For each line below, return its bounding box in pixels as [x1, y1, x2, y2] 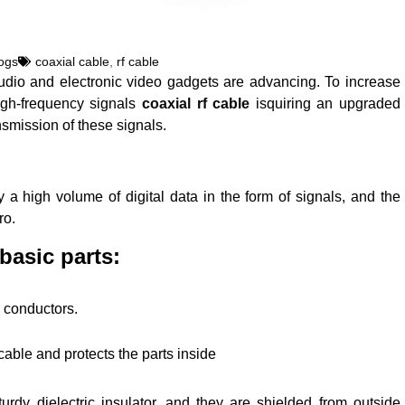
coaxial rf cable [142, 96, 250, 112]
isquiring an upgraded [250, 96, 400, 112]
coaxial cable [35, 54, 109, 70]
